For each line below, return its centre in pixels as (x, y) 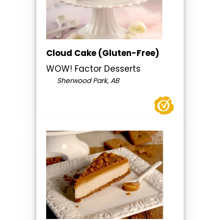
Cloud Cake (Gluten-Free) (103, 53)
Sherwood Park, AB (87, 81)
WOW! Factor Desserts (93, 69)
